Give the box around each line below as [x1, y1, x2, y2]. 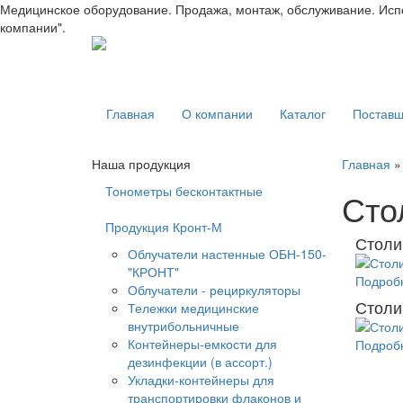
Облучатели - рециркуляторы [128, 281, 300, 299]
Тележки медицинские [128, 299, 259, 317]
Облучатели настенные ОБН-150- [128, 245, 327, 263]
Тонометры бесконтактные [105, 182, 263, 200]
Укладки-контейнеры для [128, 371, 274, 389]
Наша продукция [92, 155, 191, 173]
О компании [182, 104, 253, 122]
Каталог [280, 104, 326, 122]
